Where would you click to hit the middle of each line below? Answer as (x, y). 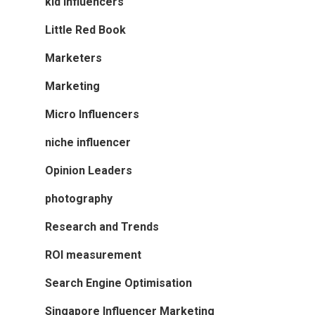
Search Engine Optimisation (118, 283)
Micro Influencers (92, 114)
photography (79, 198)
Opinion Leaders (89, 170)
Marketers (73, 58)
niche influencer (88, 142)
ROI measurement (93, 255)
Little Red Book (85, 30)
